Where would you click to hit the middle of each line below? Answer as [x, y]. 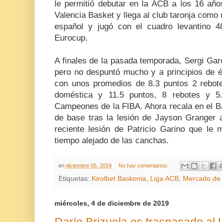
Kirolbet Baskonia [119, 179]
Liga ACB [165, 179]
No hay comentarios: [144, 166]
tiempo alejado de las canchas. [112, 140]
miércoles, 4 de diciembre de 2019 [112, 203]
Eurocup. [71, 38]
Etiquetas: [75, 179]
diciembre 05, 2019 [89, 166]
